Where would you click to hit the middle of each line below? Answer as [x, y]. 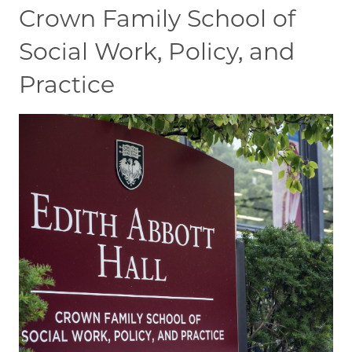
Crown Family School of [157, 18]
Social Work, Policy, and [157, 51]
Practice [67, 84]
